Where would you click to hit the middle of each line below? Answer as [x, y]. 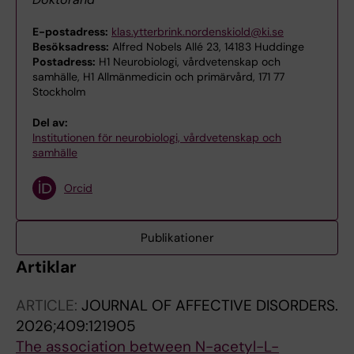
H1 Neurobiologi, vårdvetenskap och [188, 62]
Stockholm [59, 92]
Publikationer [177, 238]
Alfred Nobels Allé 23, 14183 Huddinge [207, 47]
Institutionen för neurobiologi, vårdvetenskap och [157, 137]
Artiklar [47, 267]
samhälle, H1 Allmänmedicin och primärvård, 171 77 [158, 77]
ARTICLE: [49, 305]
